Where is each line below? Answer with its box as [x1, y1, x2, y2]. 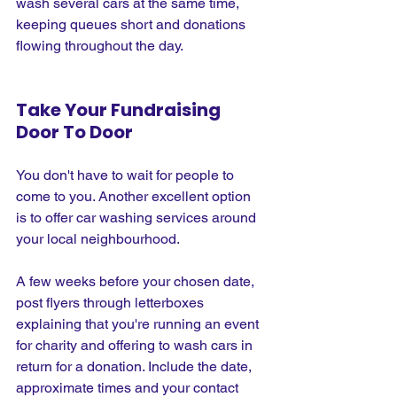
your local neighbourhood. [16, 230, 180, 247]
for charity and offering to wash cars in [16, 336, 256, 354]
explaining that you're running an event [16, 315, 262, 332]
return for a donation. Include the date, [16, 357, 255, 375]
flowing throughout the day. [16, 36, 183, 54]
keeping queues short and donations [16, 15, 249, 33]
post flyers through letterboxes [16, 293, 207, 311]
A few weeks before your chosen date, [16, 272, 258, 290]
